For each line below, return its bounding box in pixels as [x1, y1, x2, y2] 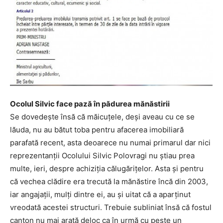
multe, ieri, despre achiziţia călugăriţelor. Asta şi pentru [10, 163, 204, 173]
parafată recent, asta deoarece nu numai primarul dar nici [10, 137, 211, 147]
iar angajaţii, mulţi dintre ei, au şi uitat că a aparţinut [10, 189, 191, 199]
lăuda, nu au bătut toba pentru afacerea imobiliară [10, 124, 184, 134]
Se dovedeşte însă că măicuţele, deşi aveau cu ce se [10, 111, 195, 121]
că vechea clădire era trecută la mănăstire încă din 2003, [10, 176, 208, 186]
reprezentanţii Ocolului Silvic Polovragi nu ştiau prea [10, 150, 195, 160]
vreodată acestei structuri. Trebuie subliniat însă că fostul [10, 202, 212, 212]
